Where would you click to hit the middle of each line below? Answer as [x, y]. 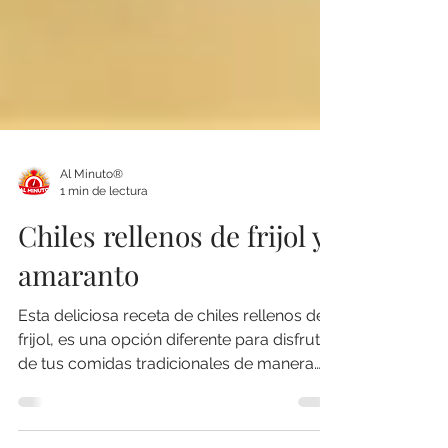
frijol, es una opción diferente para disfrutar [176, 379]
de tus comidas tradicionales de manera [166, 403]
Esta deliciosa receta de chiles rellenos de [171, 355]
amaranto [78, 314]
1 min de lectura [104, 230]
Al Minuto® [91, 214]
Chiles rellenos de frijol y [171, 275]
